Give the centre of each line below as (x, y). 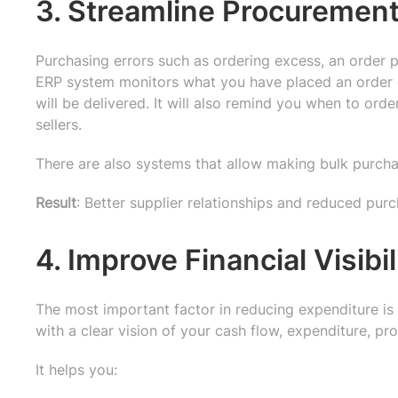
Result (56, 202)
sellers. (59, 124)
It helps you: (76, 369)
